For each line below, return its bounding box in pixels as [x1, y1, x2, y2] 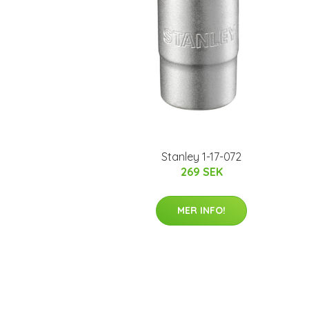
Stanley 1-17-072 [161, 150, 241, 163]
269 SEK [180, 165, 223, 179]
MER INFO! [177, 204, 226, 217]
